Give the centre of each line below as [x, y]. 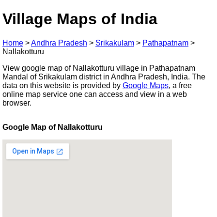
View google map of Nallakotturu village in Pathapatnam [99, 68]
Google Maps [146, 85]
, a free [180, 85]
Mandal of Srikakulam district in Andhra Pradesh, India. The [104, 77]
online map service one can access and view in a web [95, 94]
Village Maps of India [80, 19]
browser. [17, 103]
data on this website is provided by [62, 85]
